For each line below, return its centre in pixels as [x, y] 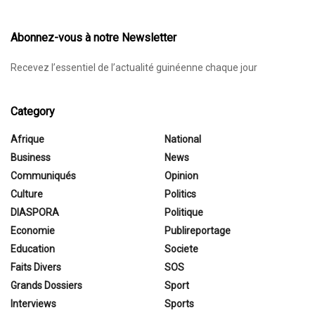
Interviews [33, 303]
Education [33, 249]
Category [33, 111]
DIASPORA [35, 212]
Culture [27, 194]
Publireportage [198, 230]
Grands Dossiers [46, 285]
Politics [180, 194]
